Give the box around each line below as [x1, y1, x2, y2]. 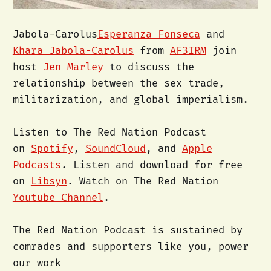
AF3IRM [169, 44, 206, 57]
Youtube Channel [12, 191, 103, 204]
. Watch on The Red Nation [67, 174, 218, 188]
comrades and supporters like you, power [12, 240, 249, 253]
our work [12, 256, 61, 270]
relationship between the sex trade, [12, 76, 224, 90]
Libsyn [30, 174, 67, 188]
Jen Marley [42, 60, 103, 73]
